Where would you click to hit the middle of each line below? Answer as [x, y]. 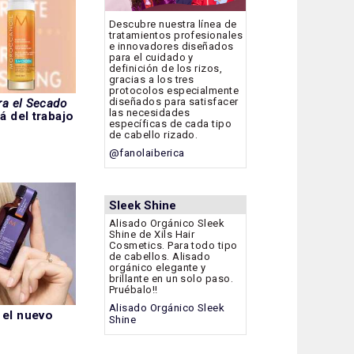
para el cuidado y [151, 58]
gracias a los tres [152, 80]
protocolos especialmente [174, 91]
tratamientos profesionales [176, 36]
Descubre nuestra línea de [173, 24]
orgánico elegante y [158, 268]
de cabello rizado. [154, 135]
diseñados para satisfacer [174, 102]
